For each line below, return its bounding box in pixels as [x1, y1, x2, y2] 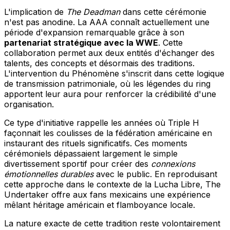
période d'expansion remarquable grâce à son [4, 27, 184, 37]
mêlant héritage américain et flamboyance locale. [4, 199, 195, 210]
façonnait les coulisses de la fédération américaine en [4, 127, 212, 138]
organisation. [4, 99, 54, 109]
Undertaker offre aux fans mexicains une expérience [4, 189, 210, 200]
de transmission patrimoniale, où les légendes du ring [4, 78, 210, 89]
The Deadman [66, 6, 120, 17]
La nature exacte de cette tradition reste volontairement [4, 218, 220, 228]
